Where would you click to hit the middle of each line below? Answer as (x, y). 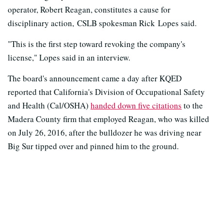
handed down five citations (136, 106)
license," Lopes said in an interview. (69, 58)
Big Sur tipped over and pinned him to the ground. (93, 146)
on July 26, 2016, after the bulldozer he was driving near (105, 133)
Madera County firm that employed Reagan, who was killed (108, 119)
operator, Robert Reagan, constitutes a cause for (89, 10)
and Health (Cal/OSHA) (49, 106)
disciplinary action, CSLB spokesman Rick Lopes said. (102, 23)
